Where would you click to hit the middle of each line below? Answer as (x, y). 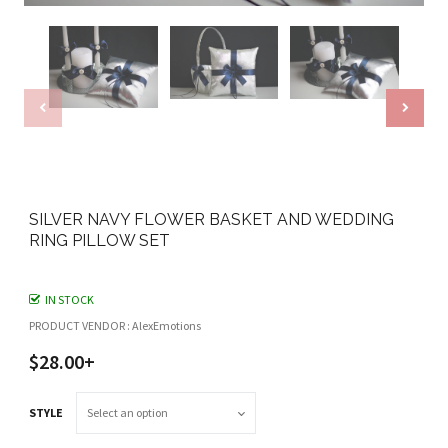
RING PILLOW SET (99, 241)
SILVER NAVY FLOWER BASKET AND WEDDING (211, 220)
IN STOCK (69, 300)
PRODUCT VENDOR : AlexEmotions (114, 326)
